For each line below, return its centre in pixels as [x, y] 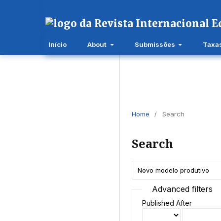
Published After [167, 203]
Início [58, 44]
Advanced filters [182, 189]
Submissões [155, 44]
